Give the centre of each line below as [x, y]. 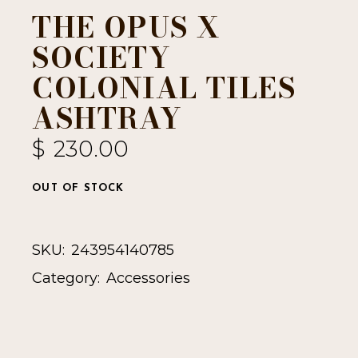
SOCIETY [101, 58]
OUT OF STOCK [78, 189]
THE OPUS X [126, 28]
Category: [66, 278]
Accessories [149, 278]
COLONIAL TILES [164, 89]
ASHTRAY [107, 119]
